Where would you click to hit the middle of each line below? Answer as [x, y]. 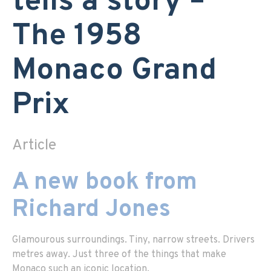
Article [34, 145]
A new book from [105, 182]
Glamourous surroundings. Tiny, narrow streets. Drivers [133, 240]
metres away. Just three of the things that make [119, 254]
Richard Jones [91, 210]
